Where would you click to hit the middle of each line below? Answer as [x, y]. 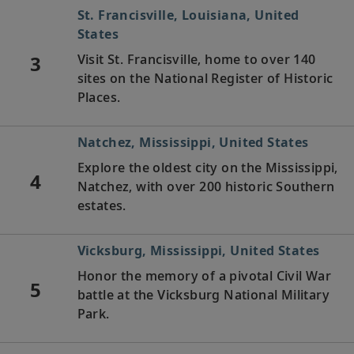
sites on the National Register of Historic [205, 78]
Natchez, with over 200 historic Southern [206, 186]
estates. [102, 205]
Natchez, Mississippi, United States [193, 142]
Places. [99, 97]
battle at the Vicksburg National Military [203, 294]
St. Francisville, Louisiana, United [188, 15]
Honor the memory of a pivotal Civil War [204, 275]
